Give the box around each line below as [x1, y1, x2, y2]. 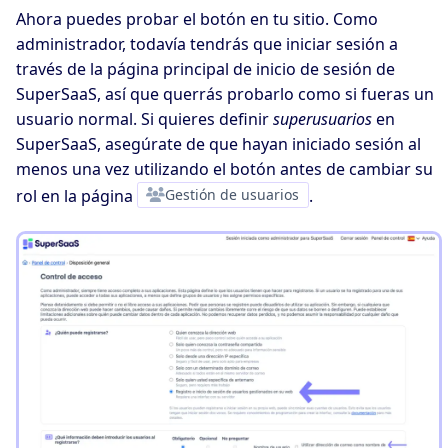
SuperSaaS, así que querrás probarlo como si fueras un [16, 82, 434, 105]
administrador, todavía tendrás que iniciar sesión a [16, 32, 398, 55]
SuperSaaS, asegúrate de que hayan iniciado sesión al [16, 132, 421, 155]
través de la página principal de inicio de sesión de [16, 57, 395, 80]
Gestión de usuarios [165, 185, 300, 205]
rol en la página [16, 185, 137, 208]
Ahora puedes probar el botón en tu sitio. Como [16, 7, 378, 30]
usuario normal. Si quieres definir [16, 107, 273, 130]
